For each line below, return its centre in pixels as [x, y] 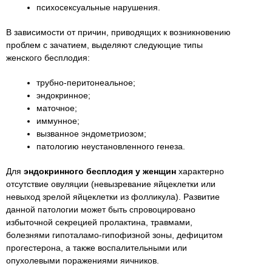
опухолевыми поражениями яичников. [83, 261]
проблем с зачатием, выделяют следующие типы [104, 45]
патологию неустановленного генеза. [111, 147]
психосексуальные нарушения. [98, 8]
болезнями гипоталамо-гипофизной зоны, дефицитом [114, 235]
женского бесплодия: [48, 58]
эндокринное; [63, 96]
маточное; [57, 108]
